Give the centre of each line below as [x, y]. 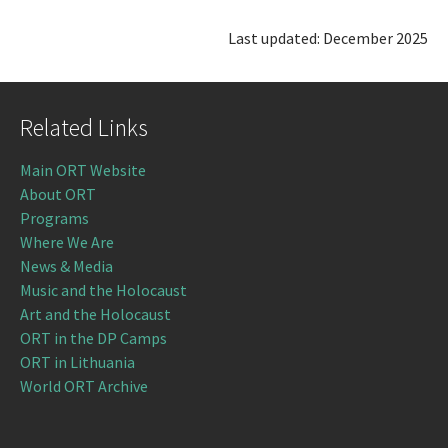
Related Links [84, 127]
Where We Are [67, 241]
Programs [54, 217]
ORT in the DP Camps [93, 337]
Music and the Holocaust [103, 289]
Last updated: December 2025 [328, 37]
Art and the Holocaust [95, 313]
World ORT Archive [84, 385]
